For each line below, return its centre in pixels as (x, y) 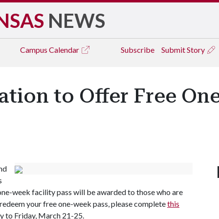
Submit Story (184, 50)
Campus (34, 50)
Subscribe (138, 50)
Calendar (65, 50)
